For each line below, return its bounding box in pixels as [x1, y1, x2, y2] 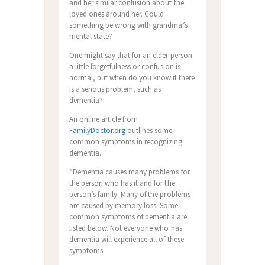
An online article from [69, 114, 138, 125]
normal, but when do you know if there [69, 73, 195, 83]
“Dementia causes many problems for [69, 167, 190, 177]
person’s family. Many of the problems [69, 189, 190, 200]
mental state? [69, 31, 113, 42]
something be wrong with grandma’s [69, 20, 188, 31]
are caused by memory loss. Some [69, 201, 179, 211]
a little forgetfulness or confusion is [69, 62, 180, 72]
